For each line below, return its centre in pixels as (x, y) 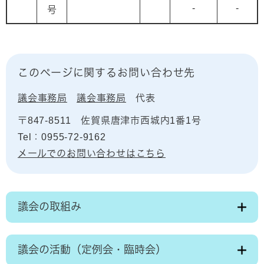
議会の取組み (49, 207)
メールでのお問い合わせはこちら (92, 154)
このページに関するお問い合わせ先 (107, 73)
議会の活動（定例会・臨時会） (92, 250)
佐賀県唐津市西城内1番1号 (141, 121)
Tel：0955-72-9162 (62, 137)
